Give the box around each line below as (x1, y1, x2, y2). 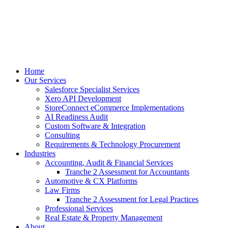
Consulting (45, 131, 80, 139)
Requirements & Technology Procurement (45, 140, 180, 149)
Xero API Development (45, 94, 121, 103)
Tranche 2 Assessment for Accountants (65, 167, 189, 176)
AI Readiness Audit (45, 112, 108, 121)
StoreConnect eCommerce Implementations (45, 103, 184, 112)
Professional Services (45, 204, 113, 213)
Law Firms (45, 186, 80, 194)
